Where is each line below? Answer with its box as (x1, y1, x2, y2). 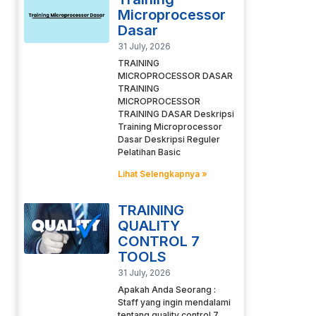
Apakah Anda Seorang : (117, 284, 216, 296)
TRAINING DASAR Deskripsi (117, 109, 234, 120)
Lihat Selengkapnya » (117, 169, 207, 180)
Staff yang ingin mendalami (117, 297, 231, 308)
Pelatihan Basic (117, 147, 181, 158)
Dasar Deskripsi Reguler (117, 134, 220, 145)
